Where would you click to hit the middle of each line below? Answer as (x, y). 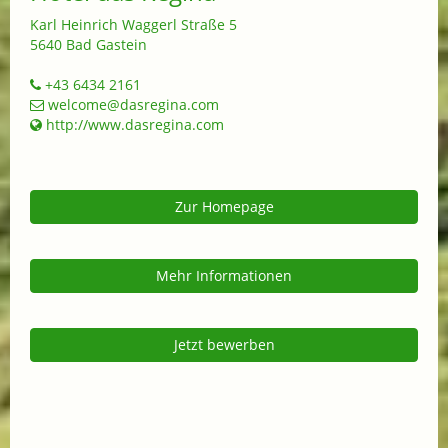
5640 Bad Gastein (88, 45)
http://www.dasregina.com (133, 125)
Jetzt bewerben (224, 345)
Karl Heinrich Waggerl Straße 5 (133, 25)
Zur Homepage (224, 207)
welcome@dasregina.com (131, 105)
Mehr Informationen (224, 276)
